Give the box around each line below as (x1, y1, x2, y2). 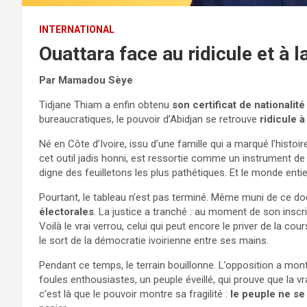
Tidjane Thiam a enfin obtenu (39, 98, 172, 111)
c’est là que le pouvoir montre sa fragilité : (39, 287, 230, 300)
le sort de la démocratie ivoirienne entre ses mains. (39, 234, 269, 247)
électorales (39, 205, 94, 218)
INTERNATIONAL (39, 23, 114, 35)
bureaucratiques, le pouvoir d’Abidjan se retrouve (39, 112, 260, 125)
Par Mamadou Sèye (39, 73, 133, 86)
